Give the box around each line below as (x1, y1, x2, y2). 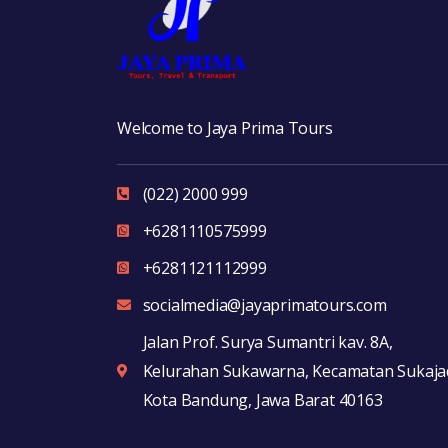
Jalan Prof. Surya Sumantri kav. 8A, (142, 330, 393, 353)
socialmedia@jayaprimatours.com (142, 293, 387, 316)
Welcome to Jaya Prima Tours (117, 116, 333, 139)
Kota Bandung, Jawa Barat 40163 (142, 388, 383, 411)
